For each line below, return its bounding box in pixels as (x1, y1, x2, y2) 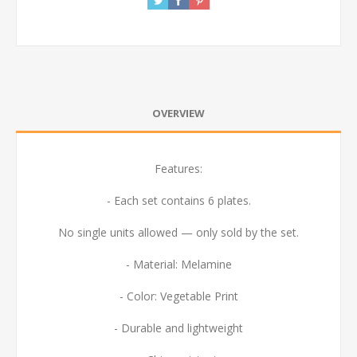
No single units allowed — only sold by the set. (58, 225, 299, 240)
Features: (155, 161, 202, 176)
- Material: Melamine (125, 257, 232, 272)
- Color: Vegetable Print (119, 288, 238, 304)
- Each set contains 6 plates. (106, 193, 251, 208)
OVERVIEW (152, 106, 205, 120)
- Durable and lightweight (114, 320, 243, 335)
